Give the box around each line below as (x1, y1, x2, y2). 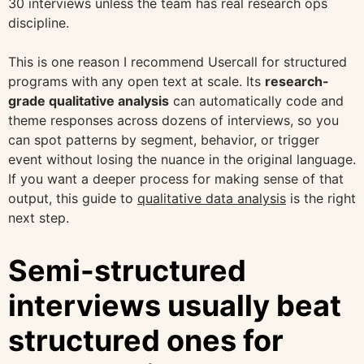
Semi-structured (8, 252, 246, 288)
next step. (8, 209, 69, 226)
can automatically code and (169, 92, 344, 109)
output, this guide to (8, 189, 137, 206)
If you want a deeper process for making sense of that (8, 170, 344, 187)
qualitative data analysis (137, 189, 286, 206)
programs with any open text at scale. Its (8, 72, 265, 89)
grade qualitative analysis (8, 92, 169, 109)
